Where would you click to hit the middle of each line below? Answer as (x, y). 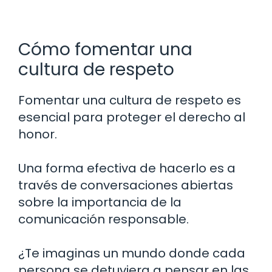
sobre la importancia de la (100, 202)
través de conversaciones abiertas (126, 185)
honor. (38, 134)
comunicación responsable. (104, 219)
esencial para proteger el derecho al (132, 117)
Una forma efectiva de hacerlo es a (127, 168)
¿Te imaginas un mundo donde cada (132, 253)
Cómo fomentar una (105, 49)
